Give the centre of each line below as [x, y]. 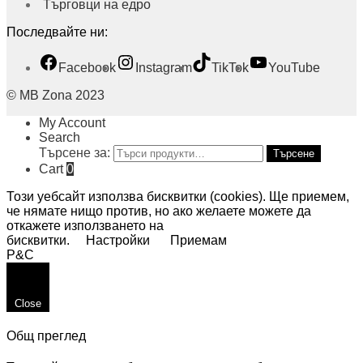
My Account [72, 122]
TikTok [230, 67]
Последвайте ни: [57, 32]
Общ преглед [46, 336]
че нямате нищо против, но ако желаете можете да [159, 211]
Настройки [118, 240]
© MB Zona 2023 [56, 95]
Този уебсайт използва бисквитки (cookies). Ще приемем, [178, 196]
